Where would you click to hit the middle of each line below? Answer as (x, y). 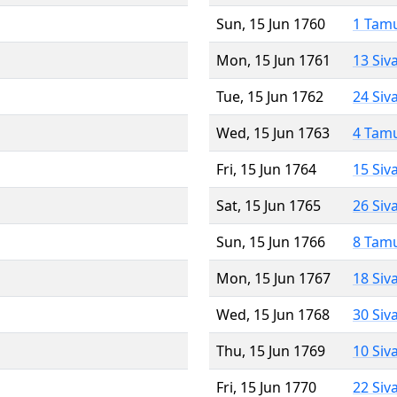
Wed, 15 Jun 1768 (273, 314)
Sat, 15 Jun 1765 (269, 205)
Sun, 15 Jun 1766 (271, 241)
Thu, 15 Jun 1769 (271, 350)
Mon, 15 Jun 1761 (273, 60)
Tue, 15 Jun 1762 (270, 96)
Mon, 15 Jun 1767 (273, 278)
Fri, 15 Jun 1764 (266, 169)
